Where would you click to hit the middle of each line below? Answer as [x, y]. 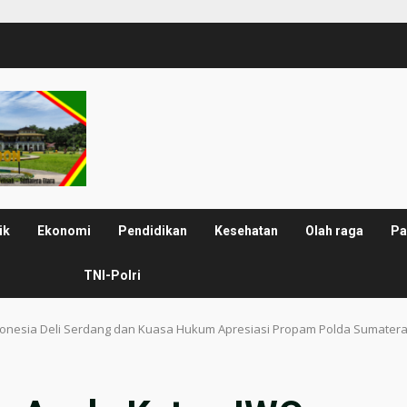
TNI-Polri [113, 276]
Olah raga [335, 231]
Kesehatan [247, 231]
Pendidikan [153, 231]
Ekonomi [65, 231]
